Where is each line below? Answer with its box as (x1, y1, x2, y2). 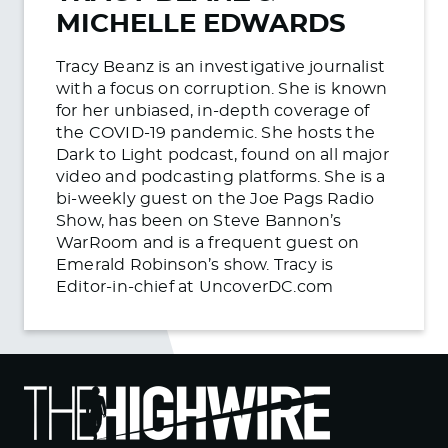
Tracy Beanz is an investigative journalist (56, 58, 386, 75)
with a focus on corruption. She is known (56, 80, 388, 97)
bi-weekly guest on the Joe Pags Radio (56, 190, 375, 207)
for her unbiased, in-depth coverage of (56, 102, 370, 119)
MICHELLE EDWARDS (56, 10, 346, 37)
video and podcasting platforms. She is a (56, 168, 386, 185)
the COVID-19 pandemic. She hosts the (56, 124, 375, 141)
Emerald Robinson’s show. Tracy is (56, 256, 334, 273)
